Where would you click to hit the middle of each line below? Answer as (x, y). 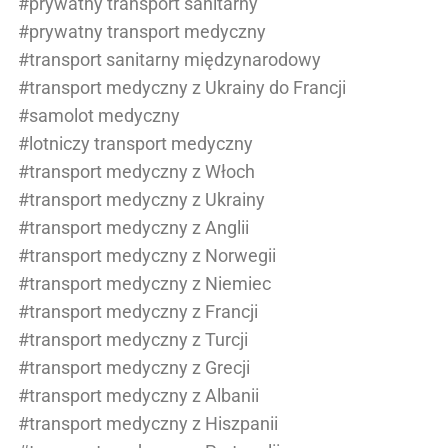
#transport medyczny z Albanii (138, 395)
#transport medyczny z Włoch (136, 171)
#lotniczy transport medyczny (135, 143)
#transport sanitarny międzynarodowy (169, 59)
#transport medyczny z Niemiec (144, 283)
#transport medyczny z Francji (138, 311)
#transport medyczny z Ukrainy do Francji (182, 87)
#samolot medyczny (99, 115)
